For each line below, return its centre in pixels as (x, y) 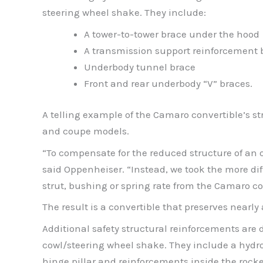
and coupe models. (86, 131)
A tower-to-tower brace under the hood (172, 34)
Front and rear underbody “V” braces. (168, 83)
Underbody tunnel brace (140, 67)
